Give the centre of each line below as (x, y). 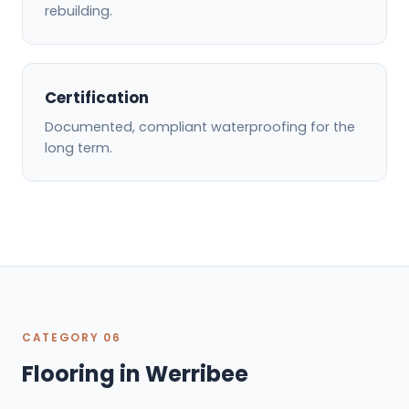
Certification (97, 98)
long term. (79, 148)
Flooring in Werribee (135, 374)
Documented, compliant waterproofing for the (200, 127)
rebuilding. (79, 11)
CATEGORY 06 (72, 338)
